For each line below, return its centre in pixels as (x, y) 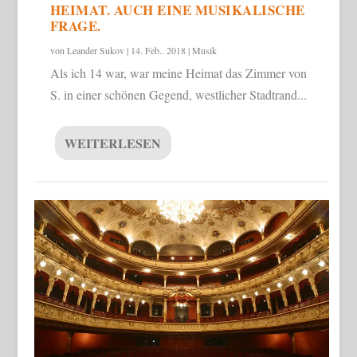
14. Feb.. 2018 (158, 51)
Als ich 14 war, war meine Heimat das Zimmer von (178, 73)
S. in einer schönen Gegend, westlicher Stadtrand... (178, 95)
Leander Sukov (95, 51)
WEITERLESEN (112, 143)
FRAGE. (75, 26)
